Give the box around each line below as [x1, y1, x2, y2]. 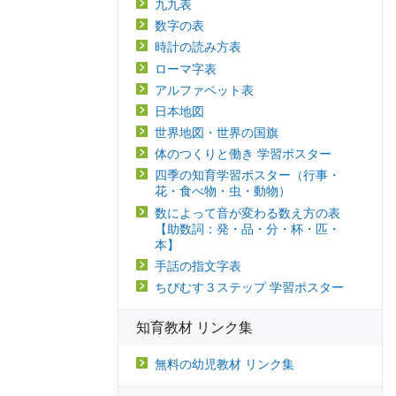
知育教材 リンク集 [136, 320, 253, 336]
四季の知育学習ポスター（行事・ [155, 168, 340, 183]
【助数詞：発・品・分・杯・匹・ [155, 221, 340, 236]
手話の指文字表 [155, 258, 241, 273]
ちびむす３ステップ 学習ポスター [155, 280, 344, 295]
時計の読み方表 [155, 40, 241, 55]
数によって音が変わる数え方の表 [155, 205, 340, 220]
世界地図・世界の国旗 [155, 126, 278, 141]
